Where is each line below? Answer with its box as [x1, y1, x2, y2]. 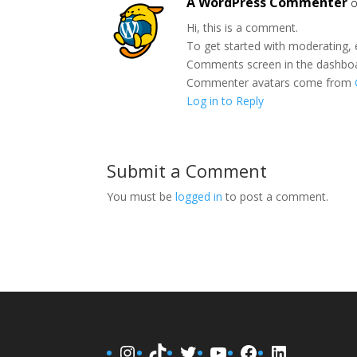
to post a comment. [222, 189, 329, 204]
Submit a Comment [107, 159, 268, 182]
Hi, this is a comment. [186, 20, 299, 35]
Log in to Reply [186, 93, 265, 108]
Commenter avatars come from [186, 75, 355, 90]
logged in [175, 189, 223, 204]
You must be [107, 189, 176, 204]
